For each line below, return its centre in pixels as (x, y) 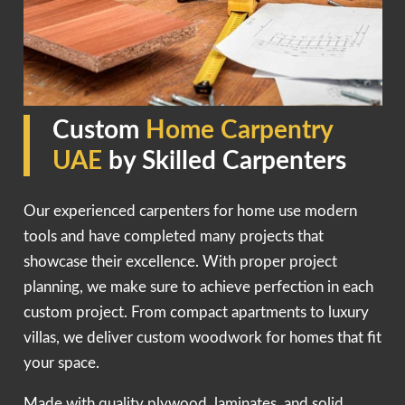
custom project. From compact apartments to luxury (196, 313)
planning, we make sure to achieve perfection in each (198, 287)
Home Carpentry (239, 131)
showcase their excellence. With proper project (180, 262)
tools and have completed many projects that (173, 237)
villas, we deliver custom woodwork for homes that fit (202, 338)
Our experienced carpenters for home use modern (190, 212)
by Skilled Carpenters (227, 161)
